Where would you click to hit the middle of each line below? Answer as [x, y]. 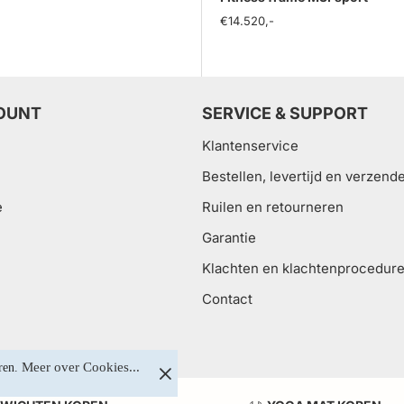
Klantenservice [250, 146]
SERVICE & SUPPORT [285, 113]
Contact [227, 299]
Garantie [229, 238]
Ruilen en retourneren [273, 207]
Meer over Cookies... [81, 367]
